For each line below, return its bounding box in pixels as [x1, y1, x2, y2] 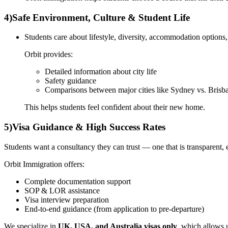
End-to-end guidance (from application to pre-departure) [24, 204, 204, 213]
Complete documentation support [24, 177, 131, 186]
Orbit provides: [24, 50, 73, 59]
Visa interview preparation [24, 195, 109, 204]
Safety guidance [45, 76, 96, 85]
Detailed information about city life [45, 67, 157, 76]
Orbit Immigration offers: [4, 159, 84, 168]
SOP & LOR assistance [24, 186, 100, 195]
